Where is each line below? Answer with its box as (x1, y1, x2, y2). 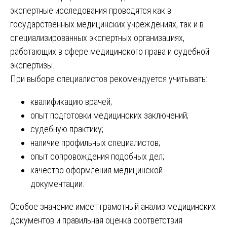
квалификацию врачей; (30, 96, 112, 107)
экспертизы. (10, 59, 55, 70)
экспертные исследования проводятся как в (10, 5, 171, 16)
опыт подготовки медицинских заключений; (30, 109, 188, 121)
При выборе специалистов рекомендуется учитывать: (10, 73, 207, 84)
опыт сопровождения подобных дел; (30, 150, 164, 162)
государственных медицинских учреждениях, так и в (10, 18, 204, 29)
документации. (30, 178, 85, 189)
